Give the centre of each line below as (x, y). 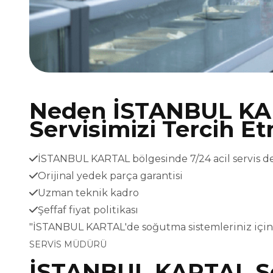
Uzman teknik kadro (88, 193)
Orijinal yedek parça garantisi (110, 176)
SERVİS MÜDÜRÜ (68, 245)
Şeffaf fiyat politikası (88, 210)
